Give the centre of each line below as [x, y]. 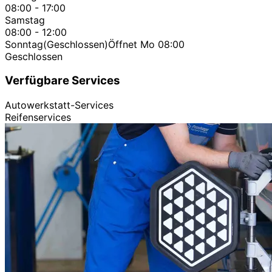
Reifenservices [38, 117]
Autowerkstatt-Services [59, 105]
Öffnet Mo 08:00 [146, 44]
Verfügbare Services [63, 81]
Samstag [25, 20]
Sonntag [24, 44]
